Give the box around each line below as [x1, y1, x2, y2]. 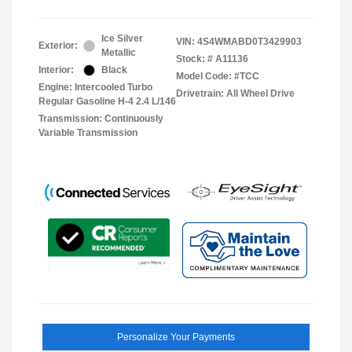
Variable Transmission [38, 127, 137, 139]
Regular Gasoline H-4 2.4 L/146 [38, 96, 176, 108]
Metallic [101, 47, 136, 59]
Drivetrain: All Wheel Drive [176, 88, 295, 100]
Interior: [38, 64, 74, 76]
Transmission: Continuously [38, 113, 163, 125]
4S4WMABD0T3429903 [197, 36, 302, 48]
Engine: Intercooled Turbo [38, 82, 152, 93]
